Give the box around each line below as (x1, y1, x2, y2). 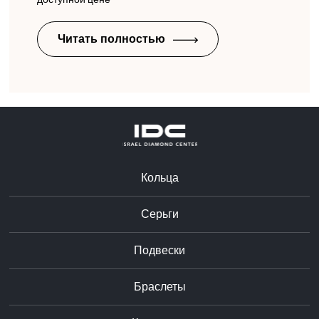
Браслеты (133, 278, 186, 296)
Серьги (140, 206, 179, 223)
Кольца (140, 169, 179, 187)
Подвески (134, 242, 185, 259)
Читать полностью (57, 30, 168, 48)
